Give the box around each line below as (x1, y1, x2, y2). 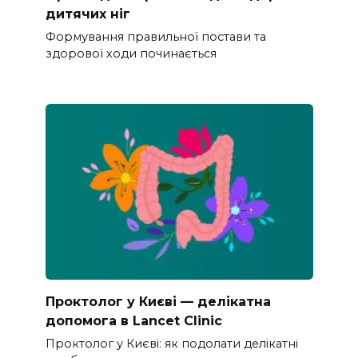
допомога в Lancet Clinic (45, 312, 222, 328)
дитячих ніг (45, 6, 130, 22)
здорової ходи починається (45, 46, 217, 62)
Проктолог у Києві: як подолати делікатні (45, 336, 298, 352)
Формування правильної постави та (45, 30, 266, 45)
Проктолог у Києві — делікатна (45, 293, 271, 309)
